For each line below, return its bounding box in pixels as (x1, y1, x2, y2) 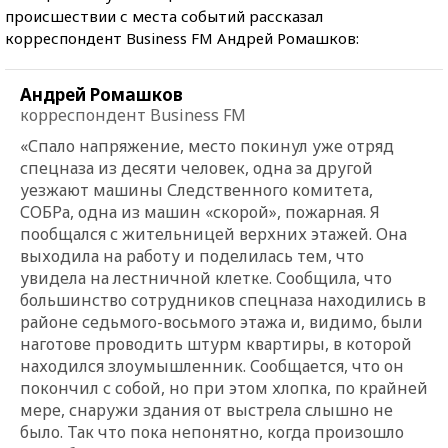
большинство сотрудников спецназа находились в (20, 288, 426, 311)
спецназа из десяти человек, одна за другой (20, 156, 373, 179)
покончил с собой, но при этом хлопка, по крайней (20, 376, 428, 399)
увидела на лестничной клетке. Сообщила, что (20, 266, 392, 289)
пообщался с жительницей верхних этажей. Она (20, 222, 407, 245)
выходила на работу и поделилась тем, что (20, 244, 364, 267)
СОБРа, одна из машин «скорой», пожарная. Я (20, 200, 380, 223)
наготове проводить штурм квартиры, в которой (20, 332, 412, 355)
